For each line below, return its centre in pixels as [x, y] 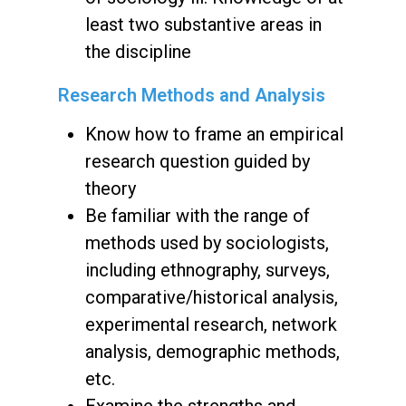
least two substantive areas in [203, 24]
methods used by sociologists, [207, 242]
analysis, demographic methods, [213, 351]
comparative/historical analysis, [212, 297]
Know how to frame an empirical [214, 134]
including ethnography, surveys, [208, 270]
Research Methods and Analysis [192, 95]
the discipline [138, 51]
